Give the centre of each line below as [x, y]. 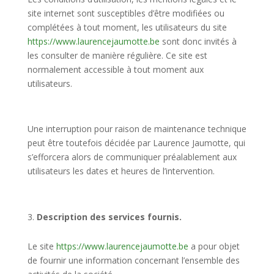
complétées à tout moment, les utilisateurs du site [127, 27]
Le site [42, 246]
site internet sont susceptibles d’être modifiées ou [126, 13]
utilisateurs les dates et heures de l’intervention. [121, 171]
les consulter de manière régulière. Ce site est [117, 55]
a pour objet [214, 246]
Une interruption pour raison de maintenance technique [137, 128]
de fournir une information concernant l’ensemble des [133, 260]
